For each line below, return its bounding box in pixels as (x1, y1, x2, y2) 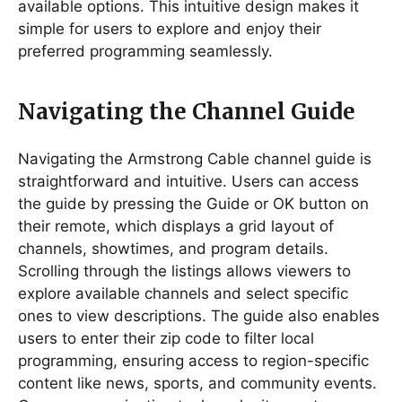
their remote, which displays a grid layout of (18, 216, 334, 235)
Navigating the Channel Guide (18, 97, 355, 126)
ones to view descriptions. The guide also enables (18, 306, 380, 325)
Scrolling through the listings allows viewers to (18, 261, 351, 280)
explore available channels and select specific (18, 284, 348, 302)
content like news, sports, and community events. (18, 373, 377, 392)
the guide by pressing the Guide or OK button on (18, 194, 369, 213)
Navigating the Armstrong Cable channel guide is (18, 149, 371, 168)
